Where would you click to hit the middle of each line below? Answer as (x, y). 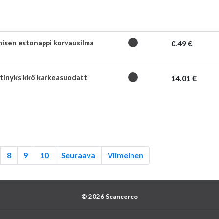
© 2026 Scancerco (109, 197)
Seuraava (78, 155)
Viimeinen (125, 155)
